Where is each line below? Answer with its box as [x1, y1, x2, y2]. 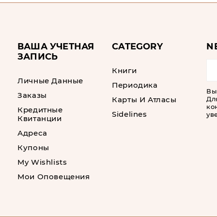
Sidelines [112, 109, 147, 119]
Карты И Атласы [112, 95, 177, 104]
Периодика [112, 80, 158, 90]
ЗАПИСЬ [17, 51, 58, 62]
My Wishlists [17, 157, 67, 167]
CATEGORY [112, 41, 163, 52]
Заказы [17, 91, 47, 100]
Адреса [17, 128, 47, 138]
